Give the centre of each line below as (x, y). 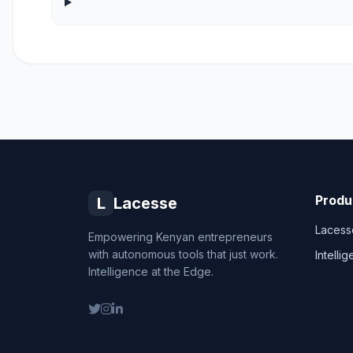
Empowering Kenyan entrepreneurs (180, 237)
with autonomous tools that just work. (183, 254)
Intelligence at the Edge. (151, 271)
